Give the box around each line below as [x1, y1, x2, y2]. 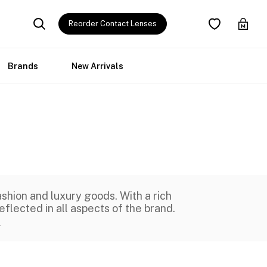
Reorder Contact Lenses [69, 19, 157, 28]
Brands [8, 61, 38, 71]
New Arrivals [72, 61, 123, 71]
